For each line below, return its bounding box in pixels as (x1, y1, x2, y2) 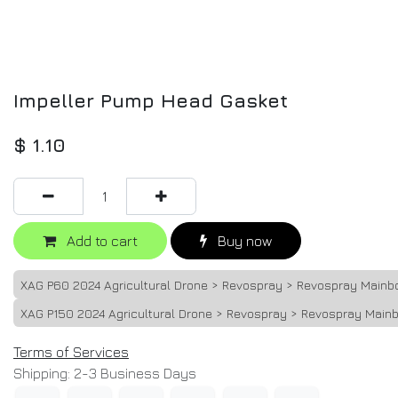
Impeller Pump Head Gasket (13, 88, 288, 112)
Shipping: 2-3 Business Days (13, 364, 196, 381)
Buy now (214, 232, 272, 249)
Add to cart (63, 232, 138, 249)
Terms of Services (13, 343, 129, 360)
